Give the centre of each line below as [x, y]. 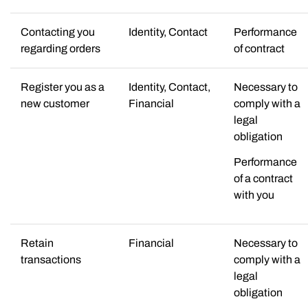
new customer [55, 103]
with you [254, 195]
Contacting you [58, 32]
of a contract [263, 178]
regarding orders [60, 48]
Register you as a [63, 87]
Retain [37, 243]
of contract [259, 48]
